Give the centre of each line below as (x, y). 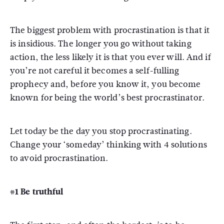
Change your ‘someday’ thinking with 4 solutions (108, 145)
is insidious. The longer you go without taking (101, 44)
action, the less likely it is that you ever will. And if (110, 57)
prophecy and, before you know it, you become (105, 84)
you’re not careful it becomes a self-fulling (95, 71)
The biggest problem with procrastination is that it (110, 30)
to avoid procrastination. (59, 158)
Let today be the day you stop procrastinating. (101, 131)
